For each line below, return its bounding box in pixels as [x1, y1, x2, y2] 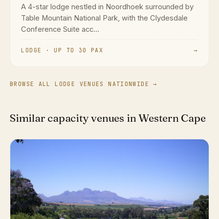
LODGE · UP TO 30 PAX [21, 46, 104, 54]
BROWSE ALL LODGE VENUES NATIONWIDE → [10, 80, 157, 88]
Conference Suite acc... [21, 24, 100, 34]
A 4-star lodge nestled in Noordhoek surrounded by [21, 2, 194, 11]
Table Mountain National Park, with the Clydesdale [21, 13, 188, 22]
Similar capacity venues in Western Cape [10, 111, 206, 125]
